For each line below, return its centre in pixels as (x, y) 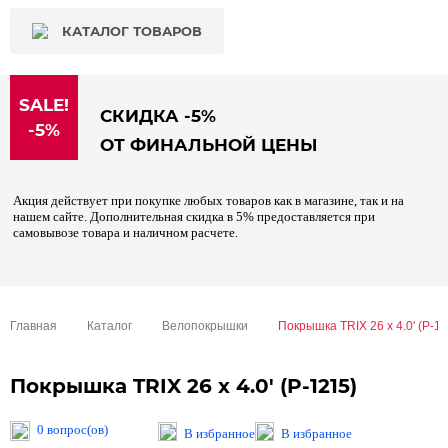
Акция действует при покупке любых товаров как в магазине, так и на (208, 200)
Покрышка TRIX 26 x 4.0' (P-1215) (183, 386)
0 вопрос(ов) (72, 429)
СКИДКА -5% (158, 116)
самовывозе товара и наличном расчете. (125, 232)
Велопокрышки (205, 326)
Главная (33, 326)
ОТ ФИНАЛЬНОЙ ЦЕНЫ (208, 145)
